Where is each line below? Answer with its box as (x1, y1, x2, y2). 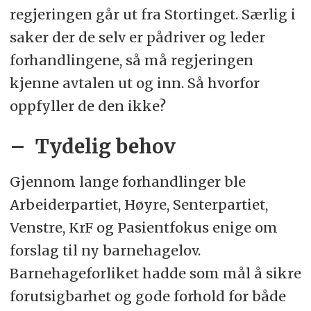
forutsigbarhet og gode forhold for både (9, 287, 286, 305)
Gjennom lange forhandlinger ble (9, 172, 246, 190)
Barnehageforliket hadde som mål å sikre (9, 264, 301, 282)
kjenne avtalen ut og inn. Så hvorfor (9, 74, 260, 92)
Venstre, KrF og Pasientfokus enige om (9, 218, 278, 236)
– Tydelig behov (9, 134, 176, 159)
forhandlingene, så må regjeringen (9, 51, 253, 69)
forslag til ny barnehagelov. (9, 241, 201, 259)
